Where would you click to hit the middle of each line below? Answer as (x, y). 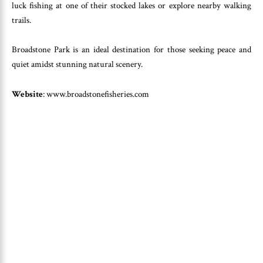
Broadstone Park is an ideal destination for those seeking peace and (131, 50)
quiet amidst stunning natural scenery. (77, 65)
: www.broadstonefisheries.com (96, 94)
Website (27, 94)
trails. (21, 20)
